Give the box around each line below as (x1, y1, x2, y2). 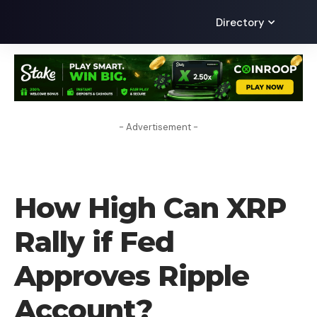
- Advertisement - (119, 120, 198, 133)
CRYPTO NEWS (23, 166, 83, 176)
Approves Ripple (14, 258, 249, 293)
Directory (216, 16, 265, 30)
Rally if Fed (14, 224, 174, 259)
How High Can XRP (14, 190, 286, 225)
